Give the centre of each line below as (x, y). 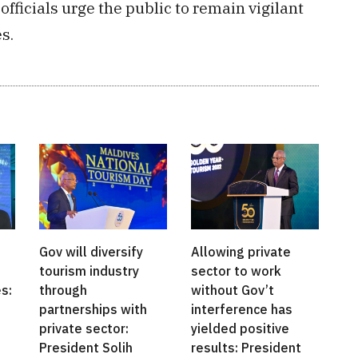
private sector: (84, 329)
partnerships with (93, 310)
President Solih (86, 348)
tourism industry (89, 271)
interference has (242, 310)
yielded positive (240, 329)
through (63, 290)
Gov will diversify (91, 252)
